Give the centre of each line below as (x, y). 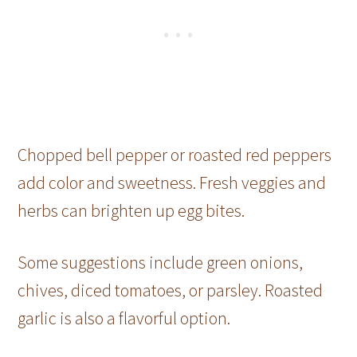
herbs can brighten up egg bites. (131, 211)
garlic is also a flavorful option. (124, 318)
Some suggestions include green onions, (161, 263)
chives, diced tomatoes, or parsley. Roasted (171, 290)
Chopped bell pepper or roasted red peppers (175, 155)
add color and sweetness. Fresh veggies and (172, 183)
